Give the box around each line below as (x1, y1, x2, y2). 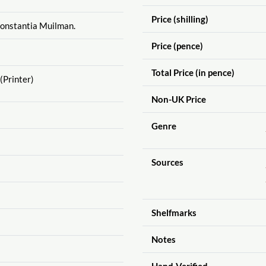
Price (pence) (151, 40, 203, 51)
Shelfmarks (151, 207, 197, 218)
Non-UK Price (151, 93, 206, 104)
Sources (151, 156, 183, 167)
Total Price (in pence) (151, 66, 235, 78)
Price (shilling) (151, 13, 208, 24)
